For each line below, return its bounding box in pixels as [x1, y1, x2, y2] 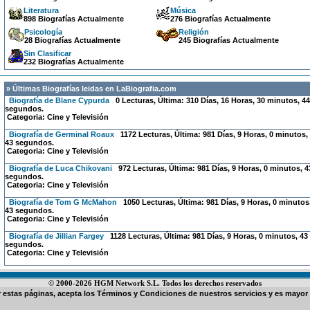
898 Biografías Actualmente [23, 15, 124, 23]
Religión [178, 28, 209, 36]
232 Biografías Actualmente [23, 57, 124, 66]
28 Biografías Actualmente [24, 36, 120, 44]
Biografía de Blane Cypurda [8, 96, 109, 104]
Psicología [24, 28, 62, 36]
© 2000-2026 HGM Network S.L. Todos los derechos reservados [48, 279, 262, 287]
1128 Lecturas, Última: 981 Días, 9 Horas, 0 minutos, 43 [105, 232, 308, 240]
